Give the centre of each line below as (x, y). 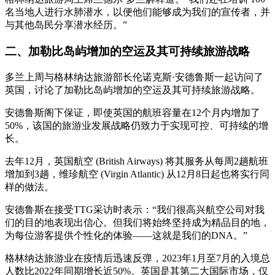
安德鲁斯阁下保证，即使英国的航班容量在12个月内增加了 (133, 112)
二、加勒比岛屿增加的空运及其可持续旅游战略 (127, 52)
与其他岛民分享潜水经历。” (66, 25)
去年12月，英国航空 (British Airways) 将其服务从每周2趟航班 (137, 161)
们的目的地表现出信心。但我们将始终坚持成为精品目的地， (137, 222)
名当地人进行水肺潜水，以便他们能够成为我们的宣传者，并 (137, 12)
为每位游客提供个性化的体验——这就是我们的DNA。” (126, 235)
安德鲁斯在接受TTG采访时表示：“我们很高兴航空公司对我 (135, 209)
